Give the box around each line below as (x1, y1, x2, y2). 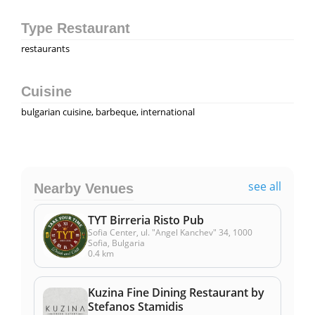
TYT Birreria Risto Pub (88, 212, 204, 228)
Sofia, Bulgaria (88, 236, 145, 249)
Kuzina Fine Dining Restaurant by (88, 284, 264, 300)
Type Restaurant (21, 20, 130, 36)
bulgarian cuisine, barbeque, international (21, 105, 195, 118)
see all (248, 178, 281, 194)
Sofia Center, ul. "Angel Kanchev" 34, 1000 (88, 226, 252, 238)
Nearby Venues (34, 180, 134, 196)
